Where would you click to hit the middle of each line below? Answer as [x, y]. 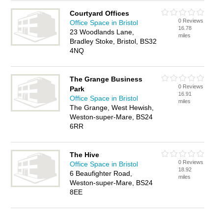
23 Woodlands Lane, [102, 32]
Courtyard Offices [100, 13]
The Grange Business [106, 79]
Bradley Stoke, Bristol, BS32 [113, 41]
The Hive [85, 155]
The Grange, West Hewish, [112, 108]
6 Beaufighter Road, [101, 173]
